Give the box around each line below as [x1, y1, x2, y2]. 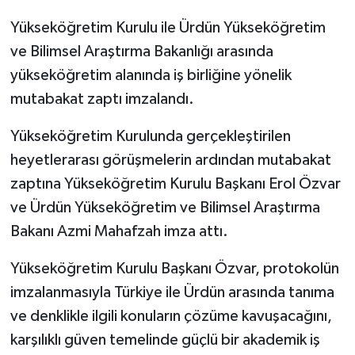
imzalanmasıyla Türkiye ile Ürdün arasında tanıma [10, 284, 334, 300]
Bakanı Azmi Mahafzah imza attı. [10, 223, 228, 239]
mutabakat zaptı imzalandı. [10, 90, 194, 107]
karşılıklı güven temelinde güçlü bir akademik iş [10, 331, 320, 348]
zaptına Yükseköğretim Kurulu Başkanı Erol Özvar [10, 175, 341, 192]
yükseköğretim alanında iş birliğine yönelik [10, 67, 292, 83]
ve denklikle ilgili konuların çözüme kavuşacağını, [10, 307, 332, 324]
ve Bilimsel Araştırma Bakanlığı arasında [10, 43, 273, 59]
